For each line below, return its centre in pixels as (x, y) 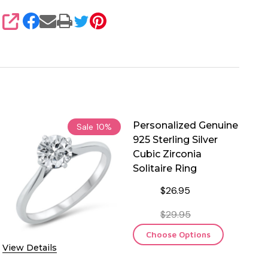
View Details (30, 247)
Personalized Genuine (185, 125)
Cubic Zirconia (167, 154)
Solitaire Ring (165, 168)
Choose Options (178, 234)
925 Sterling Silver (175, 139)
